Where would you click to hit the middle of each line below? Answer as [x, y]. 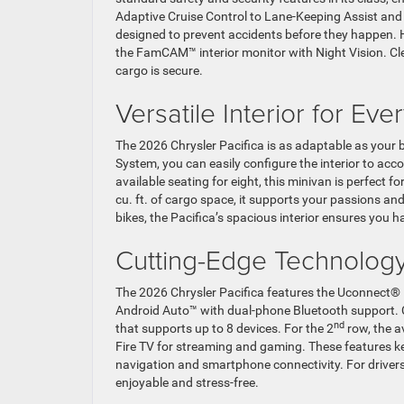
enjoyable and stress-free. [187, 382]
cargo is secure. [159, 70]
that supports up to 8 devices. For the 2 [225, 328]
